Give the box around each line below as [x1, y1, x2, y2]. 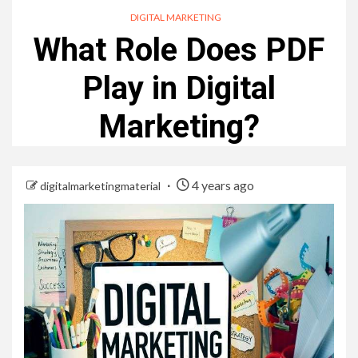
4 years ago [189, 177, 254, 193]
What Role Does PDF [34, 30, 324, 69]
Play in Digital [82, 69, 276, 107]
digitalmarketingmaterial [40, 178, 163, 193]
